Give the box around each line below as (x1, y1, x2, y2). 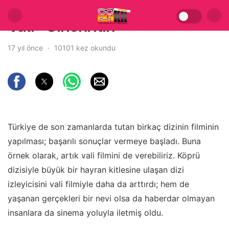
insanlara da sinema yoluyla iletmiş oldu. (8, 208, 163, 218)
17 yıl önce (8, 43, 45, 52)
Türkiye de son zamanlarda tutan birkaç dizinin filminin (8, 122, 219, 132)
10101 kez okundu (54, 43, 116, 52)
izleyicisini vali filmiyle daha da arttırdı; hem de (8, 179, 189, 189)
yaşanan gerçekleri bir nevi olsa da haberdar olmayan (8, 193, 215, 203)
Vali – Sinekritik (8, 16, 114, 35)
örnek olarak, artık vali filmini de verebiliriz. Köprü (8, 150, 200, 161)
